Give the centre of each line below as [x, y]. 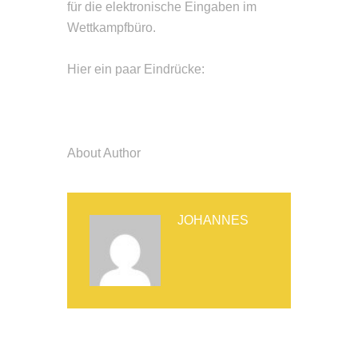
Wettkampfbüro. [111, 27]
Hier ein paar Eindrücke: [136, 70]
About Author [104, 153]
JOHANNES [213, 220]
